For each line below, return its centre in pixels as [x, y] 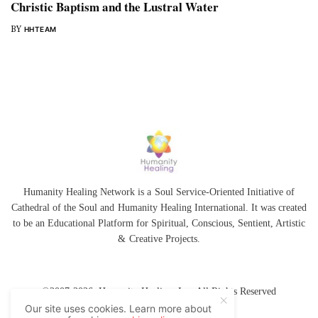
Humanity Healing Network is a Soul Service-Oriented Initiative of [159, 192]
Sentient [254, 223]
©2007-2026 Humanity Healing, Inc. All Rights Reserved [159, 291]
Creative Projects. [164, 239]
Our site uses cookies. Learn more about [119, 308]
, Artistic [288, 223]
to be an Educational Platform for [82, 223]
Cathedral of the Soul [55, 208]
